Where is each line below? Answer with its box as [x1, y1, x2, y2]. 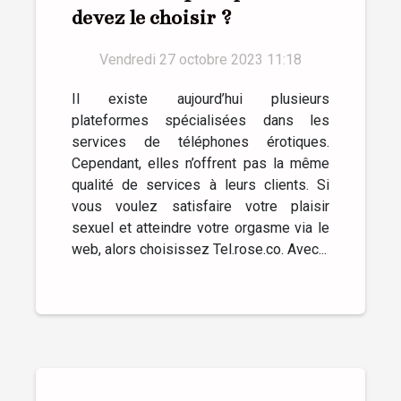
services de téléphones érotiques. [72, 133, 329, 151]
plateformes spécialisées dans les [72, 112, 329, 130]
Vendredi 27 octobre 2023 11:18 [99, 51, 302, 69]
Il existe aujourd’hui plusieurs [72, 90, 329, 108]
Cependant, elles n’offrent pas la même [72, 155, 329, 173]
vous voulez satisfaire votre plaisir [72, 198, 329, 216]
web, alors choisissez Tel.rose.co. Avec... [72, 241, 327, 259]
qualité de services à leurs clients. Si [72, 176, 329, 194]
